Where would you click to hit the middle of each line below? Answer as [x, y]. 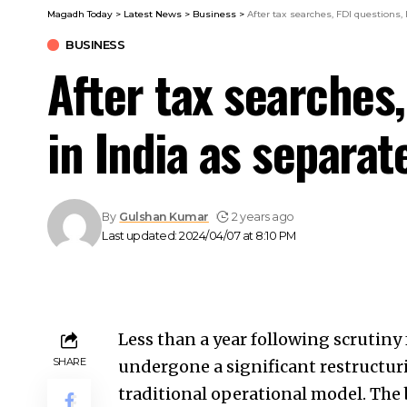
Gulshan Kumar [164, 216]
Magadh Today [80, 14]
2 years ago [263, 216]
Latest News [153, 14]
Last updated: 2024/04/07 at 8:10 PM [199, 235]
